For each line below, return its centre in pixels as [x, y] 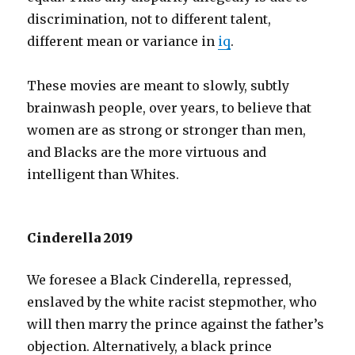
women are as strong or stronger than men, [167, 130]
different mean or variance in [123, 41]
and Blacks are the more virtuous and [147, 152]
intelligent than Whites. [103, 174]
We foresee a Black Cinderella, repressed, [160, 279]
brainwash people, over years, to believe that [170, 107]
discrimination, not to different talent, [149, 19]
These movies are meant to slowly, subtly [158, 85]
